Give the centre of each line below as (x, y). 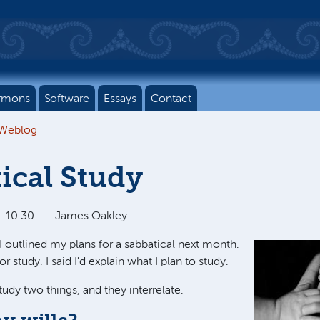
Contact (171, 99)
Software (67, 99)
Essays (120, 99)
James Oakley (91, 216)
